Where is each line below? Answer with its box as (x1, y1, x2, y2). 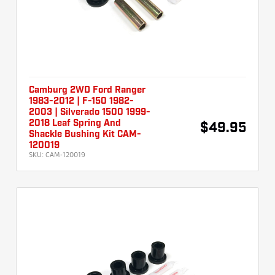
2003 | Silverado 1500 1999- (29, 108, 150, 117)
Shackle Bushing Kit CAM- (29, 130, 141, 139)
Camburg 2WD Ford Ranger (29, 86, 145, 95)
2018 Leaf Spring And (29, 119, 121, 128)
